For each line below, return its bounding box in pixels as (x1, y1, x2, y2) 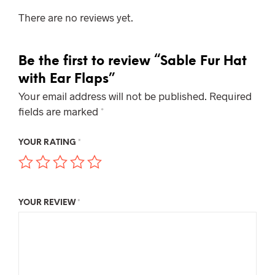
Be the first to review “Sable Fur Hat (18, 54, 247, 68)
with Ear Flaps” (18, 72, 115, 86)
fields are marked (18, 104, 101, 117)
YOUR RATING (18, 138, 78, 147)
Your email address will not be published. (18, 89, 207, 102)
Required (209, 89, 252, 102)
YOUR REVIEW (18, 198, 77, 207)
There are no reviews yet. (18, 10, 133, 23)
